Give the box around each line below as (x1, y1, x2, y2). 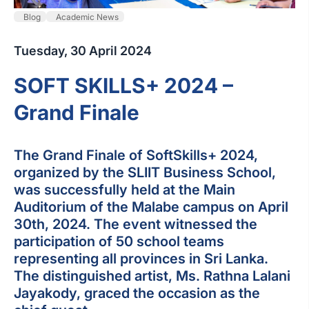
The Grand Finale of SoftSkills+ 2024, (14, 147, 258, 164)
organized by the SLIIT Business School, (14, 164, 276, 181)
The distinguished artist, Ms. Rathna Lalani (14, 268, 290, 285)
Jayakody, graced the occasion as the (14, 285, 260, 302)
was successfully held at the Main (14, 181, 235, 199)
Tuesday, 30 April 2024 (14, 43, 152, 59)
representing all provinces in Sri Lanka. (14, 250, 268, 268)
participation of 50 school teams (14, 233, 224, 250)
